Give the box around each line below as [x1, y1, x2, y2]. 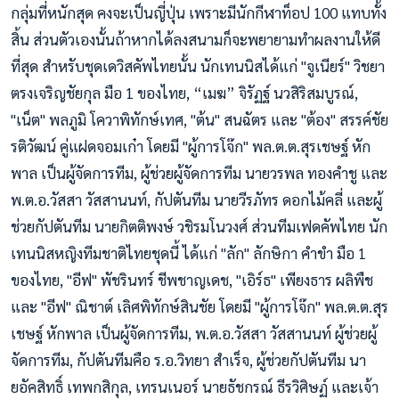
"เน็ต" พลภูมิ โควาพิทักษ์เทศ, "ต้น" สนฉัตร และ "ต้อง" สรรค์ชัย [11, 110, 388, 130]
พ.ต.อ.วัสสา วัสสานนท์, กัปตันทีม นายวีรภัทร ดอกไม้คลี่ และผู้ [11, 190, 382, 210]
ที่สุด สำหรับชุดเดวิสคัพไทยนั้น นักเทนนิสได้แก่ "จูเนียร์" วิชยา [11, 56, 385, 77]
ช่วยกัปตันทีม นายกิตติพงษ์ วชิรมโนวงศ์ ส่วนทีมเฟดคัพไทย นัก [11, 216, 387, 237]
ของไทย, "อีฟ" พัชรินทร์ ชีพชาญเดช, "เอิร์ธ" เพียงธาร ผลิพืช [11, 270, 373, 290]
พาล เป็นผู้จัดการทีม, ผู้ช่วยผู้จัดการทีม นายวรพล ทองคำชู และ [11, 163, 387, 183]
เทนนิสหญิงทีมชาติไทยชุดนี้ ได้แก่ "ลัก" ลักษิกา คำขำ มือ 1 [11, 243, 366, 264]
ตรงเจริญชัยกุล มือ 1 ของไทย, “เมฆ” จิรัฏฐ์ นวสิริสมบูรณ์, [11, 83, 358, 103]
